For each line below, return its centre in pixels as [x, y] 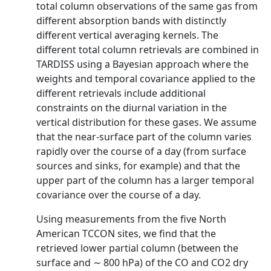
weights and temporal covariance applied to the [146, 79]
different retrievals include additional [121, 93]
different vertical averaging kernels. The [127, 35]
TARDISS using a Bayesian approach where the [142, 64]
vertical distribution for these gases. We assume [146, 122]
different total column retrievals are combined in [148, 50]
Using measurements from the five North [131, 219]
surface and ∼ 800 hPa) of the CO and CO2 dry [142, 263]
